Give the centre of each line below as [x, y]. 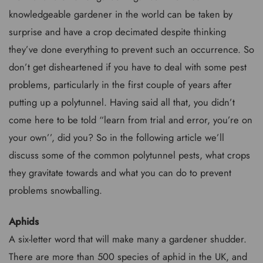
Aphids [24, 221]
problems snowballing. [55, 190]
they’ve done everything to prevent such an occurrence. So [131, 49]
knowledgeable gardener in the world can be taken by [121, 14]
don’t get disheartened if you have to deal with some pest [128, 67]
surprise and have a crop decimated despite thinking [117, 32]
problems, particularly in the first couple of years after [120, 85]
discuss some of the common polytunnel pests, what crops [129, 155]
